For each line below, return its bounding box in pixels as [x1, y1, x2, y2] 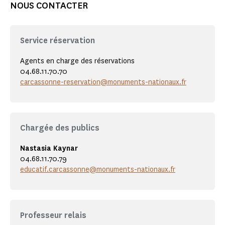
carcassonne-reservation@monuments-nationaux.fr [20, 77, 186, 87]
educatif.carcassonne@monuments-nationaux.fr [20, 165, 175, 175]
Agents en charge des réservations [20, 56, 135, 66]
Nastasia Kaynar [20, 144, 78, 154]
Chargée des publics [20, 123, 99, 134]
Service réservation [20, 35, 95, 46]
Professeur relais [20, 210, 86, 221]
